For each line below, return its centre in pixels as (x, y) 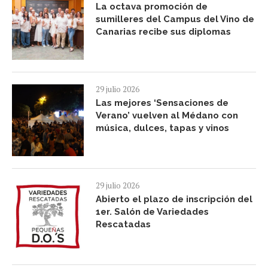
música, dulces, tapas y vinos (162, 128)
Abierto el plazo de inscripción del (174, 200)
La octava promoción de (152, 7)
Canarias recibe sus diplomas (163, 32)
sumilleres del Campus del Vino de (175, 19)
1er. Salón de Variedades (152, 212)
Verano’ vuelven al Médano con (167, 116)
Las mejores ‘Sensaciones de (162, 103)
